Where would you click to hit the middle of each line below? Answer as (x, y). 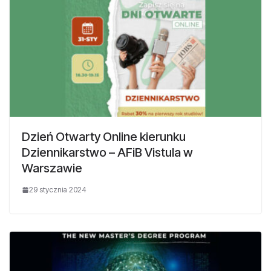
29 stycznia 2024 (58, 190)
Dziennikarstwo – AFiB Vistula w (107, 153)
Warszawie (52, 168)
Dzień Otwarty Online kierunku (104, 137)
